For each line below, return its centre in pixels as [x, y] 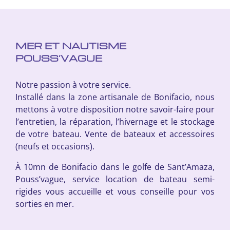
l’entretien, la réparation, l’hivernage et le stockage [115, 122]
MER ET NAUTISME [71, 46]
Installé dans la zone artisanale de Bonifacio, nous [115, 97]
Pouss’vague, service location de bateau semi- [115, 179]
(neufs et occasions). [55, 147]
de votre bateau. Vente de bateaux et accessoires [115, 134]
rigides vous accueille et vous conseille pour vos [115, 192]
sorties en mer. [45, 204]
